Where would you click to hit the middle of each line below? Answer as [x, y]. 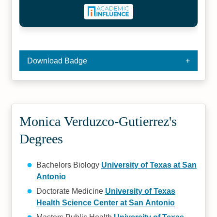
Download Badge [57, 61]
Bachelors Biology [69, 165]
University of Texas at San [149, 165]
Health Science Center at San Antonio [105, 203]
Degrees [41, 139]
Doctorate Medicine [70, 191]
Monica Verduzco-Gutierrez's [98, 121]
